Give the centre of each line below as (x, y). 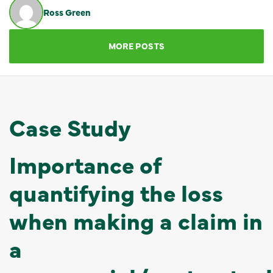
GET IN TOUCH (81, 17)
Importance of (85, 164)
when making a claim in (136, 220)
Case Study (70, 126)
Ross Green (67, 12)
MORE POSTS (136, 46)
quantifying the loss (116, 192)
